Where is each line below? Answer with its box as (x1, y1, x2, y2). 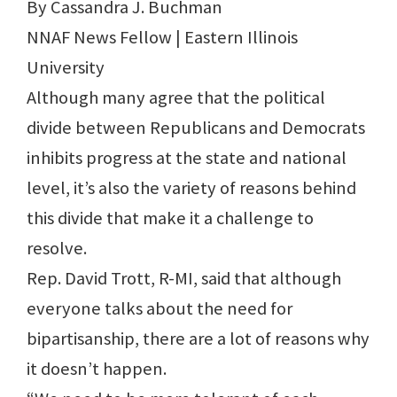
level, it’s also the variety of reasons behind (27, 176, 356, 200)
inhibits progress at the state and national (27, 146, 346, 170)
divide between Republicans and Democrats (27, 116, 365, 140)
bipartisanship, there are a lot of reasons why (27, 327, 370, 351)
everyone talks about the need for (27, 297, 292, 321)
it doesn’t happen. (27, 357, 167, 381)
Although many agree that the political (27, 86, 325, 110)
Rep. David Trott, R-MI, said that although (27, 267, 341, 291)
